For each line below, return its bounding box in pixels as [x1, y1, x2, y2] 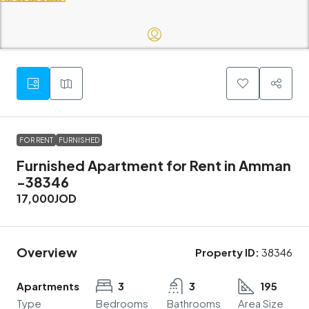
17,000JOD [17, 191, 77, 206]
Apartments [17, 279, 79, 293]
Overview [17, 244, 77, 261]
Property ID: [195, 246, 259, 259]
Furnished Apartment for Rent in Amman [17, 157, 291, 175]
